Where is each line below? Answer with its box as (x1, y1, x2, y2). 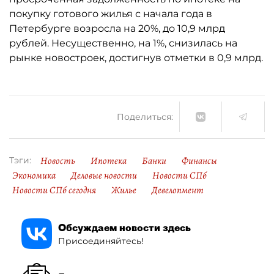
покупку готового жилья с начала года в (9, 8, 212, 20)
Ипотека (91, 154, 127, 168)
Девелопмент (152, 183, 204, 197)
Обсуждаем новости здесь (58, 221, 191, 234)
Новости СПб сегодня (12, 183, 96, 197)
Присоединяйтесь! (58, 235, 144, 246)
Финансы (182, 154, 217, 168)
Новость (40, 154, 75, 168)
